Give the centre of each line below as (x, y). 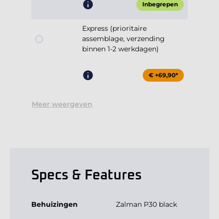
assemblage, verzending (123, 39)
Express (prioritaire (114, 29)
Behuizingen (55, 205)
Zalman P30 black (146, 205)
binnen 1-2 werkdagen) (120, 49)
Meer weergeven (62, 104)
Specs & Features (87, 176)
